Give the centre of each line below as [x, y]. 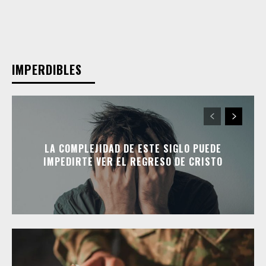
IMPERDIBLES [47, 69]
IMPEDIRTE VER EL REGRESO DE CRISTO [133, 161]
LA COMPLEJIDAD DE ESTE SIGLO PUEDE [133, 148]
